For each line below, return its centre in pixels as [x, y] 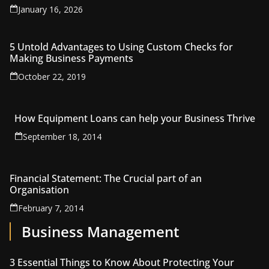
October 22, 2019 [52, 76]
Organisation [39, 189]
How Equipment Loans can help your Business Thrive [134, 118]
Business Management [101, 231]
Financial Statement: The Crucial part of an [106, 178]
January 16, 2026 [50, 9]
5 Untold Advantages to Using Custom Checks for [121, 47]
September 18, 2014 [62, 136]
